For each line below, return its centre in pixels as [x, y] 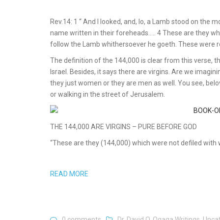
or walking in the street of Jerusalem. [108, 94]
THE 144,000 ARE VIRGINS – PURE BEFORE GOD [124, 127]
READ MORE [69, 174]
